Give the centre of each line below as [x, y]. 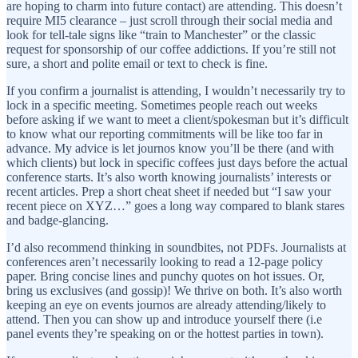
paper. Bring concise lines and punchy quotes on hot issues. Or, [165, 276]
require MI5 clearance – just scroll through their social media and [169, 20]
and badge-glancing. [58, 220]
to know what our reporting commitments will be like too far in [165, 133]
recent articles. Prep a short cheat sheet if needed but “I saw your [169, 191]
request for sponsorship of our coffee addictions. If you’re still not [171, 49]
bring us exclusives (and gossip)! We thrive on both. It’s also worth [174, 290]
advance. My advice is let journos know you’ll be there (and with [170, 148]
